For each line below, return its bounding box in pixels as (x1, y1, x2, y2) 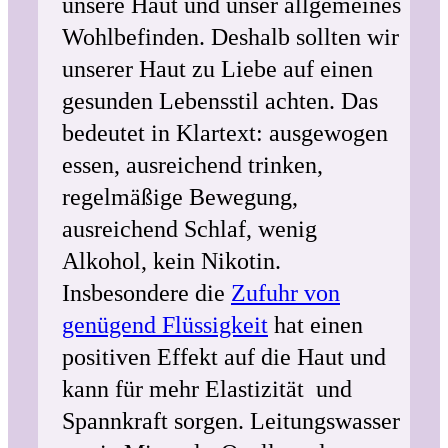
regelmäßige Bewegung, (62, 184, 298, 210)
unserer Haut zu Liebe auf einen (62, 56, 373, 82)
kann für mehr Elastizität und (62, 376, 352, 402)
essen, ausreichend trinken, (62, 152, 323, 178)
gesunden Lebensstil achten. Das (62, 88, 378, 114)
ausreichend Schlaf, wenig (62, 216, 317, 242)
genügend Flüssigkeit (62, 312, 268, 338)
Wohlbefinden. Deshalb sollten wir (62, 24, 399, 50)
